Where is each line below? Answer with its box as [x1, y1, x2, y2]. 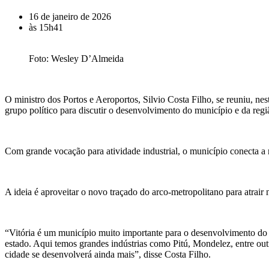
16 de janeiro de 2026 [29, 11, 111, 22]
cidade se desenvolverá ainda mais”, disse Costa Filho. [5, 249, 211, 259]
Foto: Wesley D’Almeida [29, 53, 124, 64]
